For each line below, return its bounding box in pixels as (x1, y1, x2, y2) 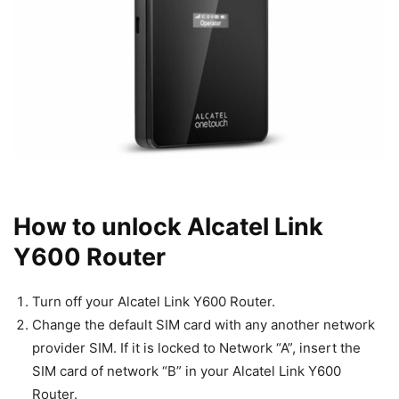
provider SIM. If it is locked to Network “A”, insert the (32, 339, 361, 356)
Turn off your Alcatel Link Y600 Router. (32, 293, 275, 310)
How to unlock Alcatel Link (13, 212, 323, 241)
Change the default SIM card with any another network (32, 316, 375, 333)
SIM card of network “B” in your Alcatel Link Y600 (32, 362, 341, 379)
